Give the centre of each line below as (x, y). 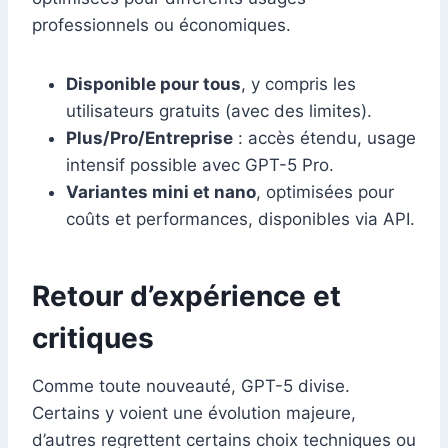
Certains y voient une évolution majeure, (194, 413)
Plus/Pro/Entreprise (149, 138)
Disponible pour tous (153, 84)
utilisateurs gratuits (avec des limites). (219, 111)
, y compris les (298, 84)
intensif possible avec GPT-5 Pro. (200, 165)
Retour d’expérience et (186, 296)
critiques (93, 338)
